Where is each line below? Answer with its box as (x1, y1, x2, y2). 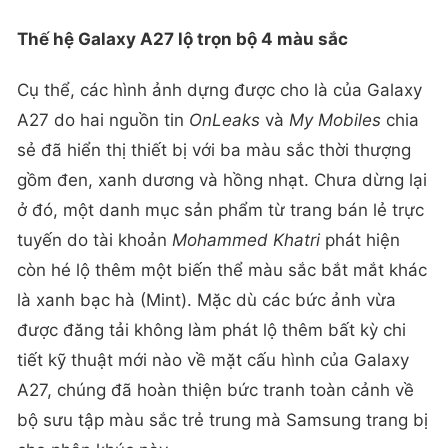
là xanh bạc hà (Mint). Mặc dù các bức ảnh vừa (17, 290, 396, 310)
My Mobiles (289, 110, 381, 130)
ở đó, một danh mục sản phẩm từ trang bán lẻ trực (17, 200, 424, 220)
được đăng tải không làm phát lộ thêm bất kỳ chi (17, 320, 406, 340)
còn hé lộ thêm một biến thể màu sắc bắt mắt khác (17, 260, 427, 280)
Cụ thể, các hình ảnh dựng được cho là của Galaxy (17, 80, 422, 100)
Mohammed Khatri (172, 230, 320, 250)
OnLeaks (189, 110, 260, 130)
